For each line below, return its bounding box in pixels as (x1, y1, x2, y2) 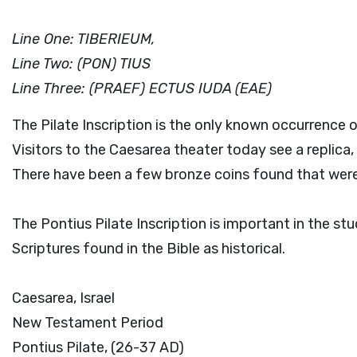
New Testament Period (12, 314, 163, 331)
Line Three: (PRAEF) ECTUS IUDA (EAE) (12, 80, 272, 97)
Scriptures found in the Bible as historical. (12, 240, 285, 257)
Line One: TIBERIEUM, (12, 30, 155, 48)
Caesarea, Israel (12, 289, 115, 307)
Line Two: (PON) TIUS (12, 55, 151, 73)
